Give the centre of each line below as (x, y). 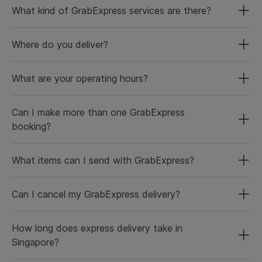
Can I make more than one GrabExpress (98, 112)
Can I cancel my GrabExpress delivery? (96, 194)
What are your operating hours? (80, 78)
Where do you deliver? (60, 44)
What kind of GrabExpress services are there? (111, 10)
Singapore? (35, 242)
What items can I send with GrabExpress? (103, 160)
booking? (31, 126)
